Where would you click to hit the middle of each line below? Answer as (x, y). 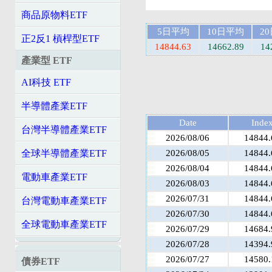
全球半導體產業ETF (64, 153)
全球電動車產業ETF (64, 224)
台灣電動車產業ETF (64, 201)
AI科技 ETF (46, 82)
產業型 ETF (47, 60)
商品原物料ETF (54, 15)
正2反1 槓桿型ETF (60, 39)
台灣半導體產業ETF (64, 130)
